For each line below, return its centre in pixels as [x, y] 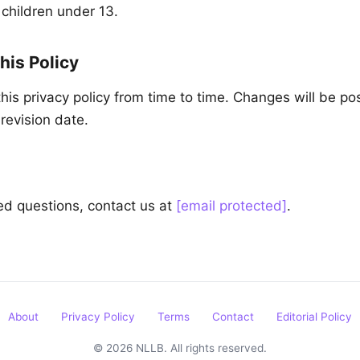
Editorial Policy [314, 317]
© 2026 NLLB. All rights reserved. [180, 348]
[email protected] [231, 206]
